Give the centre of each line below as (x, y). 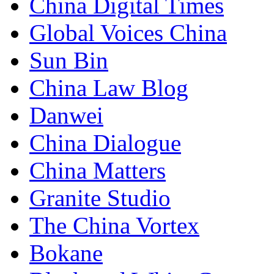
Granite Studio (100, 198)
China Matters (98, 171)
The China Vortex (114, 226)
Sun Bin (69, 61)
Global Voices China (128, 33)
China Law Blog (109, 88)
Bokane (66, 253)
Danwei (66, 116)
